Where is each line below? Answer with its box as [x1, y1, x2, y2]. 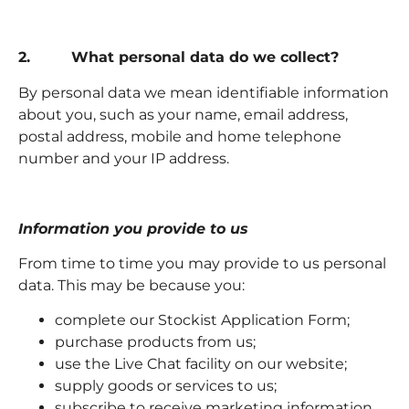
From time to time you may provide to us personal [18, 254, 386, 272]
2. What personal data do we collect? [18, 48, 339, 67]
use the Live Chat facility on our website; [55, 355, 347, 373]
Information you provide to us [18, 219, 248, 237]
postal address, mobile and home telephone [18, 127, 341, 145]
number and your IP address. [18, 149, 236, 167]
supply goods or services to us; [55, 377, 277, 395]
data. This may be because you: [18, 276, 245, 294]
